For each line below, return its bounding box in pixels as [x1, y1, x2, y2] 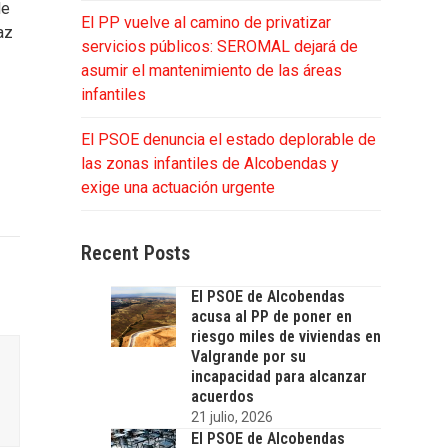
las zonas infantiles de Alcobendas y [80, 153, 339, 173]
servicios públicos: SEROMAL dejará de [80, 36, 358, 56]
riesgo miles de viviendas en [190, 326, 381, 346]
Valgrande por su [190, 346, 306, 366]
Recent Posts [80, 240, 190, 265]
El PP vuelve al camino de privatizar [80, 12, 331, 32]
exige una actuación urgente [80, 177, 275, 197]
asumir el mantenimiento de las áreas [80, 60, 342, 80]
